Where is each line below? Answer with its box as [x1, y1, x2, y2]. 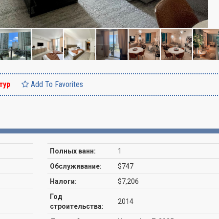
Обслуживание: [49, 162, 102, 170]
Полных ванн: [49, 147, 96, 155]
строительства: [49, 202, 104, 210]
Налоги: [49, 177, 77, 185]
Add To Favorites [29, 80, 83, 89]
